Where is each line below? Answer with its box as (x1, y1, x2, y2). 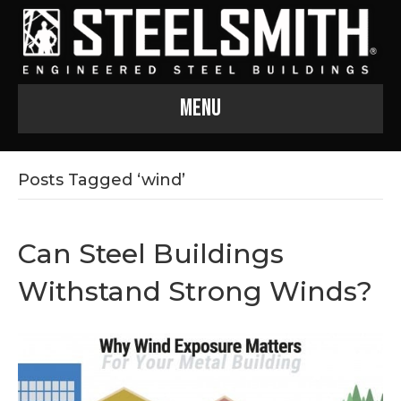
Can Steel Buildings (18, 236, 284, 270)
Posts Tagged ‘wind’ (18, 169, 185, 190)
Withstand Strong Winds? (18, 274, 372, 308)
